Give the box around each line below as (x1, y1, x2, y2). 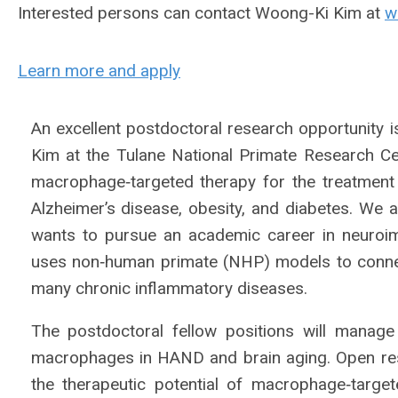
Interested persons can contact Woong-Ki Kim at (18, 3, 385, 23)
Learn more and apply (18, 60, 180, 81)
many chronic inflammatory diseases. (30, 278, 307, 298)
